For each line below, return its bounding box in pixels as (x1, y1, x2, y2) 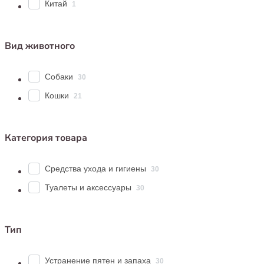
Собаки (45, 71, 73, 81)
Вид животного (5, 39, 75, 52)
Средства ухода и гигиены (45, 163, 146, 173)
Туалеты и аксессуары (45, 182, 131, 192)
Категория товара (5, 131, 87, 144)
